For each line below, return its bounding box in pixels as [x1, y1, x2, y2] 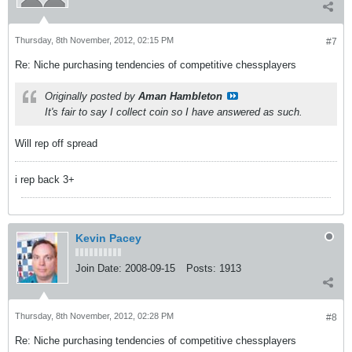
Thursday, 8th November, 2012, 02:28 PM [15, 311, 174, 321]
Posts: [186, 262, 216, 274]
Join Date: [75, 262, 122, 274]
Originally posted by [45, 90, 138, 102]
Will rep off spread [15, 137, 97, 149]
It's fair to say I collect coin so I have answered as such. [45, 106, 302, 118]
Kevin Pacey [75, 232, 141, 244]
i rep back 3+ [15, 174, 75, 185]
